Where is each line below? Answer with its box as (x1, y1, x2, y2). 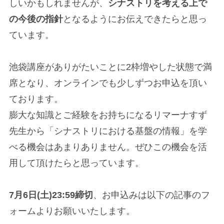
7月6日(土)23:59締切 (8, 189, 93, 200)
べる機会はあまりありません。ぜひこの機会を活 (8, 141, 207, 152)
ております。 (8, 93, 63, 104)
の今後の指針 (8, 13, 63, 24)
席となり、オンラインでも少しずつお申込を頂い (8, 77, 207, 88)
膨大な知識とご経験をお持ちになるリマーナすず (8, 109, 207, 120)
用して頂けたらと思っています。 (8, 157, 144, 168)
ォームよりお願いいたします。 (8, 205, 135, 216)
